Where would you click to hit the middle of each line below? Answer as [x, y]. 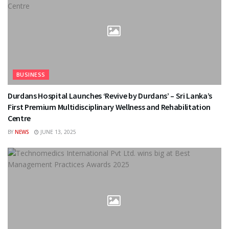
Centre [19, 118]
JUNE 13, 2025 [58, 132]
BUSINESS [31, 74]
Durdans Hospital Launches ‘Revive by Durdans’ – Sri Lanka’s [110, 95]
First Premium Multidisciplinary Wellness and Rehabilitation [109, 107]
